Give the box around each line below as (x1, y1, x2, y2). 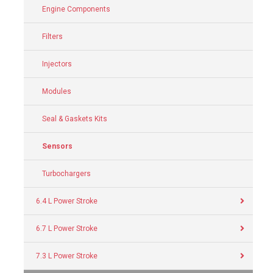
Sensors (42, 142, 73, 151)
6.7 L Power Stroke (36, 224, 97, 233)
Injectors (42, 60, 72, 68)
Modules (42, 87, 71, 96)
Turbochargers (42, 169, 91, 178)
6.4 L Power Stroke (36, 197, 97, 205)
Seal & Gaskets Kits (42, 115, 107, 123)
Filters (42, 32, 63, 41)
